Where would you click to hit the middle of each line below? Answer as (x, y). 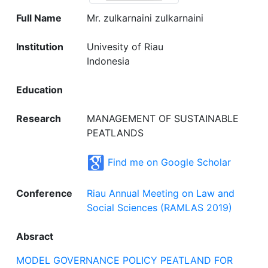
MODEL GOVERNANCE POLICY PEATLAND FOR (124, 260)
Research (39, 118)
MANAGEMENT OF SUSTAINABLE (163, 118)
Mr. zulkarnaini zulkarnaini (145, 18)
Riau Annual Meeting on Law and (161, 193)
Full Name (39, 18)
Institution (40, 46)
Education (39, 89)
